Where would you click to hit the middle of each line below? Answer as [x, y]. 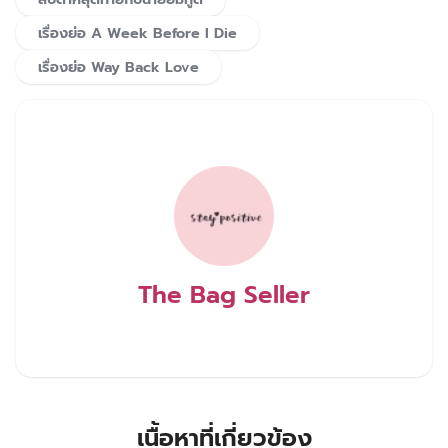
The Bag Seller [224, 294]
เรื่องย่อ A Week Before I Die [137, 32]
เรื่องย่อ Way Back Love [118, 66]
